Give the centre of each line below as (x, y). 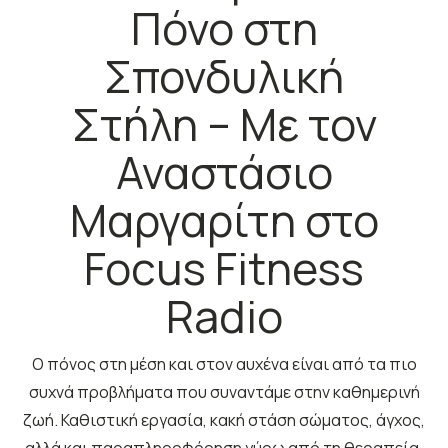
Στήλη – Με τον (224, 124)
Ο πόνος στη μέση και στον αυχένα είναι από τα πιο (224, 364)
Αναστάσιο (224, 172)
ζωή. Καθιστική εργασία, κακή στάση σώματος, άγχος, (224, 420)
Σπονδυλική (224, 76)
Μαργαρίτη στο (224, 220)
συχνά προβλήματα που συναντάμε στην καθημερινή (224, 392)
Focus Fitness (224, 268)
